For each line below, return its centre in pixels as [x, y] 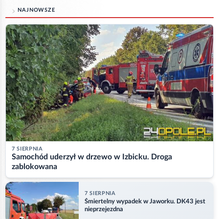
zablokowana [34, 166]
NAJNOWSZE [36, 10]
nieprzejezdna [104, 210]
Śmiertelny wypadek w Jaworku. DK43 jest [145, 202]
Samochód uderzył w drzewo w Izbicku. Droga [92, 157]
